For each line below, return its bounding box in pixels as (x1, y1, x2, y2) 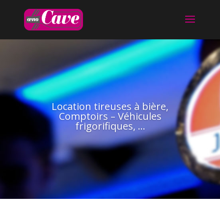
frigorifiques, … (75, 119, 145, 133)
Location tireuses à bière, (52, 99, 168, 113)
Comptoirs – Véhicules (58, 109, 162, 123)
